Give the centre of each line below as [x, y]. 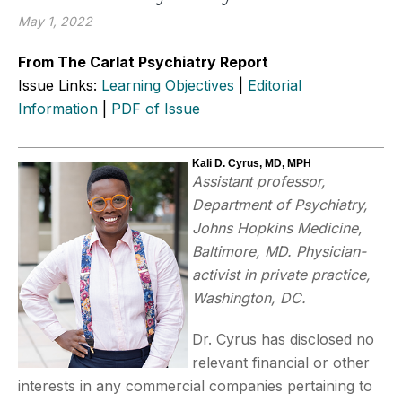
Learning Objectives [168, 85]
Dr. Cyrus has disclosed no [283, 339]
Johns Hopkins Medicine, [277, 227]
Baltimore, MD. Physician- [279, 251]
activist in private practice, [281, 274]
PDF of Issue [156, 108]
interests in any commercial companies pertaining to [195, 385]
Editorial [275, 85]
